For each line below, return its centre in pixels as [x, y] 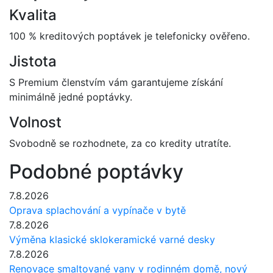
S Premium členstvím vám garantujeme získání [116, 83]
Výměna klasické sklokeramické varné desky [112, 240]
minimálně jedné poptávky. [71, 97]
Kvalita [33, 15]
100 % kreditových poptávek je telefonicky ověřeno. [129, 36]
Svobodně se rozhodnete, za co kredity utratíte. [120, 144]
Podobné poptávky [96, 172]
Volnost [35, 122]
